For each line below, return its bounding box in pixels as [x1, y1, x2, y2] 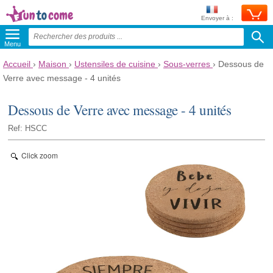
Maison [38, 59, 66, 69]
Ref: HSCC [8, 124, 48, 133]
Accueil [3, 59, 30, 69]
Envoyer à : [201, 15, 233, 21]
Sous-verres [163, 59, 210, 69]
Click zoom [21, 149, 58, 160]
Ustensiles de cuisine [74, 59, 155, 69]
